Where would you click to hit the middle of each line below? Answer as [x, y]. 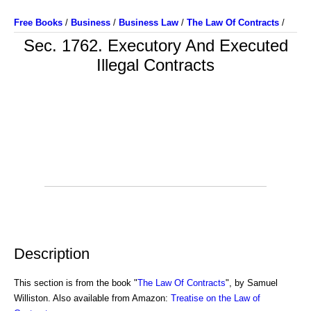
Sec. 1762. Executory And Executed [155, 45]
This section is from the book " [76, 283]
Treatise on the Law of [216, 298]
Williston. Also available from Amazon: [92, 298]
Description [52, 253]
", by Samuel [252, 283]
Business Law [149, 23]
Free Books [38, 23]
